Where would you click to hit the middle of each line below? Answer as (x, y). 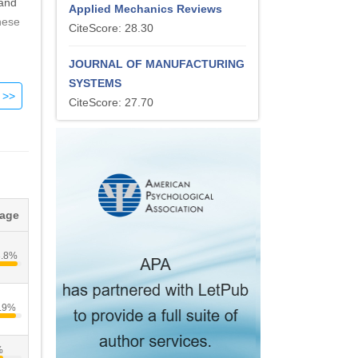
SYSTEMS (95, 83)
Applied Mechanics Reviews (145, 9)
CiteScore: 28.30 (111, 28)
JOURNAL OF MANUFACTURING (157, 64)
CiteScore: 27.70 (111, 102)
